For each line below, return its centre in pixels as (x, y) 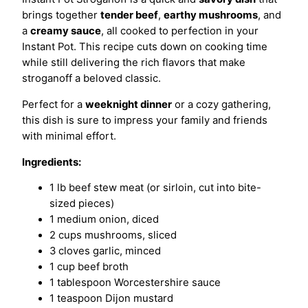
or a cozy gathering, (221, 104)
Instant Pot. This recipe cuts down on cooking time (145, 46)
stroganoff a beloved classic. (91, 78)
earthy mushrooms (211, 15)
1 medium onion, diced (104, 220)
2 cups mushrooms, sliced (113, 235)
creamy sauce (66, 31)
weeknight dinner (129, 104)
